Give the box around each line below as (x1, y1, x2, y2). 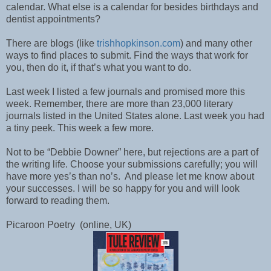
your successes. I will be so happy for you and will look (6, 183, 240, 194)
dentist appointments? (6, 13, 100, 24)
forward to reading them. (6, 195, 109, 206)
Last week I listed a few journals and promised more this (6, 86, 245, 97)
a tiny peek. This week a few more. (6, 122, 154, 133)
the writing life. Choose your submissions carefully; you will (6, 158, 258, 169)
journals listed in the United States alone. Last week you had (6, 110, 264, 121)
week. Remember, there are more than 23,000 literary (6, 98, 233, 109)
